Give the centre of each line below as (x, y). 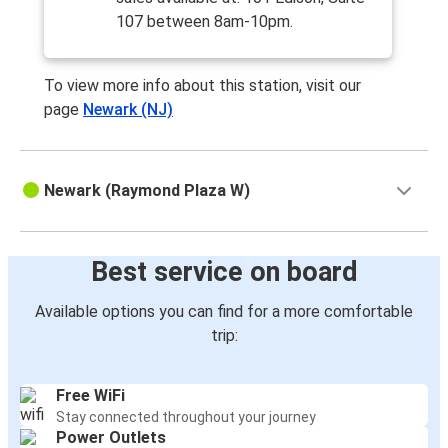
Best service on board (224, 272)
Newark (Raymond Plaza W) (147, 191)
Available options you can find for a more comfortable (224, 312)
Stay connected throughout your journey (186, 417)
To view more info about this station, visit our (202, 86)
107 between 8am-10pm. (204, 22)
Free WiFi (90, 396)
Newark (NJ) (128, 110)
